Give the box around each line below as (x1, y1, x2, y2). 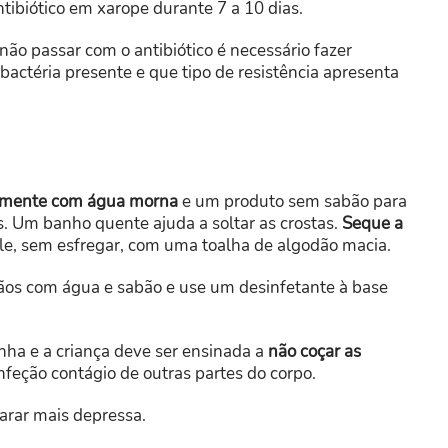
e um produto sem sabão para (178, 190, 407, 214)
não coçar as (268, 340, 361, 364)
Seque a (342, 212, 403, 236)
